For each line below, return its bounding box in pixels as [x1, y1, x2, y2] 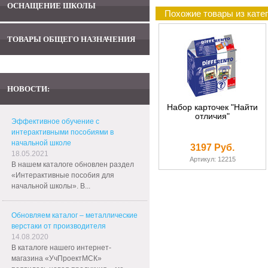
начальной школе [11, 139, 71, 147]
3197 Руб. [190, 142, 234, 153]
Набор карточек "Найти [167, 102, 258, 112]
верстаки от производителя [11, 222, 106, 230]
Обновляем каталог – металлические [11, 211, 138, 220]
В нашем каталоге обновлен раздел [11, 160, 134, 169]
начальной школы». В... [11, 182, 90, 190]
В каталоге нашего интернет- [11, 243, 111, 252]
